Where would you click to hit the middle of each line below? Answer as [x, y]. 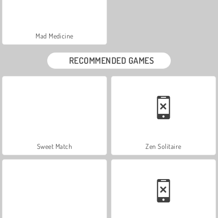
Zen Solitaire [163, 146]
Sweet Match [54, 146]
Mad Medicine [54, 36]
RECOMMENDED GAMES [111, 60]
